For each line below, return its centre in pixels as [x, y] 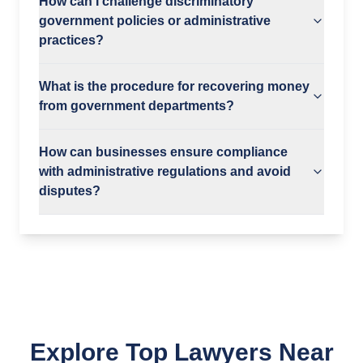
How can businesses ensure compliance [163, 152]
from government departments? [137, 106]
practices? [71, 40]
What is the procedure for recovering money [174, 86]
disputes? [70, 191]
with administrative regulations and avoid [165, 171]
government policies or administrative [155, 21]
